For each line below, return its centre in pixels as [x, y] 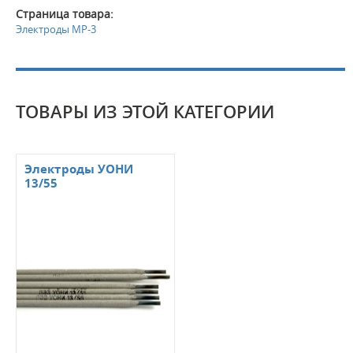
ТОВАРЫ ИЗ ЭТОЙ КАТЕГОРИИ [145, 111]
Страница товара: [65, 13]
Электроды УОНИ [79, 169]
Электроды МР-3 [56, 29]
